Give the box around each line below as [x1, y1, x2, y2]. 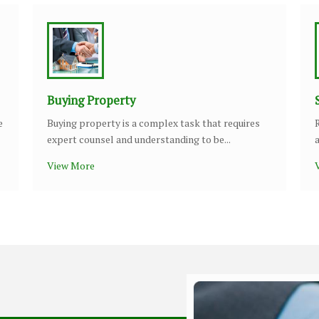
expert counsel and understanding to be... [47, 132, 231, 146]
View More [47, 159, 95, 172]
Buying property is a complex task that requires [47, 116, 260, 130]
